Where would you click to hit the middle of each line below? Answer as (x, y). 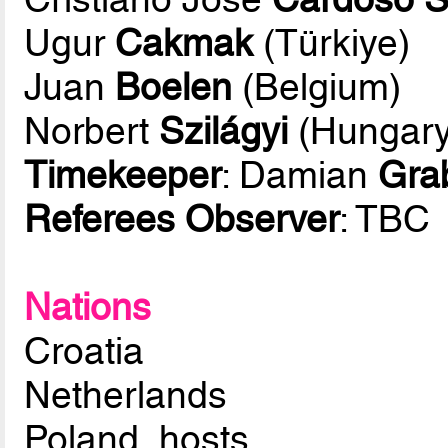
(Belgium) (317, 87)
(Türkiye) (332, 43)
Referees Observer (182, 219)
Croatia (84, 351)
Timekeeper (123, 175)
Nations (88, 307)
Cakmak (184, 43)
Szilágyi (224, 131)
